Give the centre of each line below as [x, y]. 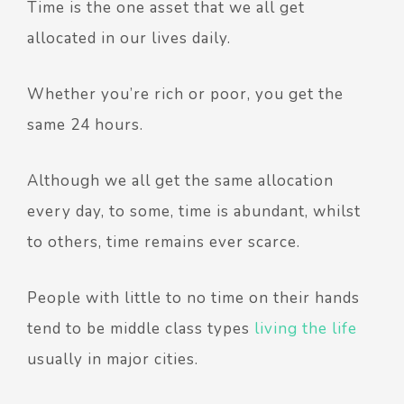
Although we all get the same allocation [180, 180]
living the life [306, 328]
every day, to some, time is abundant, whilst [194, 211]
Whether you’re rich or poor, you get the [185, 94]
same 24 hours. [85, 124]
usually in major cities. [115, 359]
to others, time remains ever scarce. [164, 242]
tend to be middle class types [141, 328]
